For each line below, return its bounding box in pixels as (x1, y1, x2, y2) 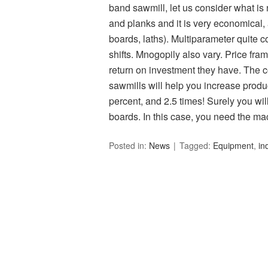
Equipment (213, 139, 254, 151)
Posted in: (109, 139, 149, 151)
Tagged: (179, 139, 213, 151)
